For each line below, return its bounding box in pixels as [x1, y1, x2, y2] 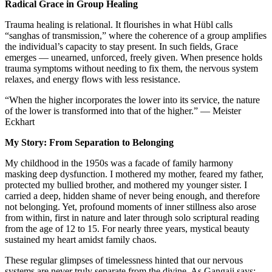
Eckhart [5, 117, 35, 127]
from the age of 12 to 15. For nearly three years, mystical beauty [5, 223, 250, 234]
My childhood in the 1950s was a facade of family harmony [5, 158, 233, 169]
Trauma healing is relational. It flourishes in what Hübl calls [5, 19, 233, 30]
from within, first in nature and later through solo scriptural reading [5, 212, 259, 223]
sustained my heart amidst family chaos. [5, 234, 157, 245]
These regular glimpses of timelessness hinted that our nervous [5, 255, 243, 266]
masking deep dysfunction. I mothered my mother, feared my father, [5, 169, 263, 180]
